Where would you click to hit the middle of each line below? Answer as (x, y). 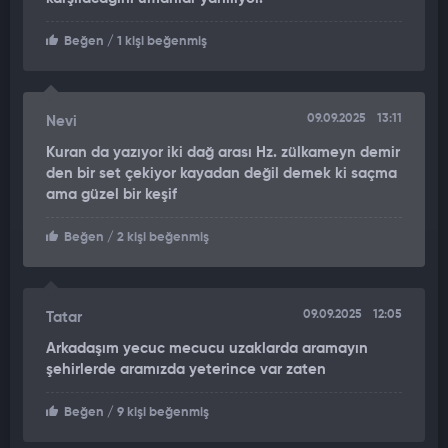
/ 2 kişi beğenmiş (156, 238)
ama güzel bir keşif (111, 195)
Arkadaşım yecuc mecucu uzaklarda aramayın (207, 349)
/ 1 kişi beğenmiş (155, 42)
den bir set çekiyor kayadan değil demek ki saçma (221, 174)
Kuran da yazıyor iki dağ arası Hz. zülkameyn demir (223, 153)
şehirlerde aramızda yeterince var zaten (186, 370)
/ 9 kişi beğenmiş (156, 413)
